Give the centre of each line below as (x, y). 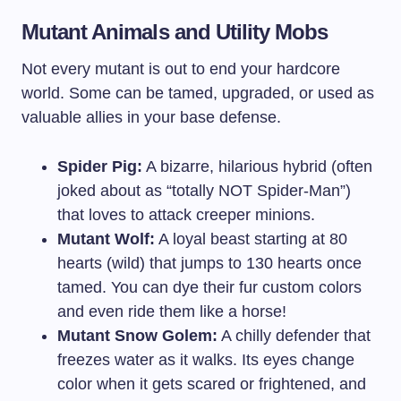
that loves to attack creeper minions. (186, 214)
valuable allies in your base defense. (151, 117)
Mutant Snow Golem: (137, 335)
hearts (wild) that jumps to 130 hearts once (209, 263)
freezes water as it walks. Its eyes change (206, 359)
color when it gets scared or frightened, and (212, 384)
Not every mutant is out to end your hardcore (181, 68)
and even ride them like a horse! (172, 311)
